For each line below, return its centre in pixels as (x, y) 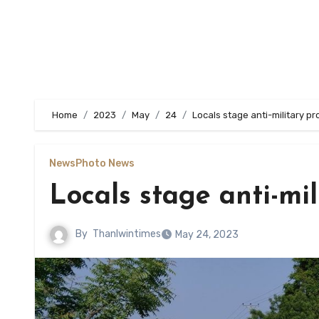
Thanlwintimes (127, 234)
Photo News (105, 163)
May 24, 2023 (207, 235)
